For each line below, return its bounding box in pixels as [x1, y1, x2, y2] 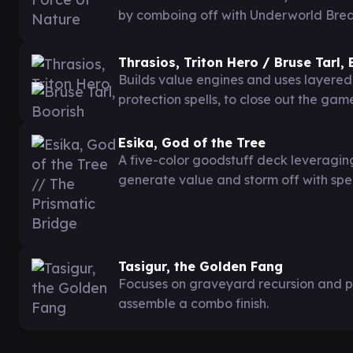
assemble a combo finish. [118, 295, 269, 311]
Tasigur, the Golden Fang [118, 258, 283, 274]
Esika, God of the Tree [118, 134, 266, 150]
